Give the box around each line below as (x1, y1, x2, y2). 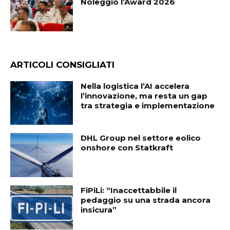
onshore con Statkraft (81, 143, 174, 153)
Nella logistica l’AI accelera (81, 81, 190, 91)
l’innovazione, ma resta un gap (81, 90, 208, 101)
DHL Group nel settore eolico (81, 133, 201, 143)
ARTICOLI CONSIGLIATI (10, 59, 114, 70)
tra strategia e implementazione (81, 100, 215, 110)
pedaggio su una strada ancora (81, 195, 211, 205)
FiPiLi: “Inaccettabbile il (81, 185, 177, 195)
